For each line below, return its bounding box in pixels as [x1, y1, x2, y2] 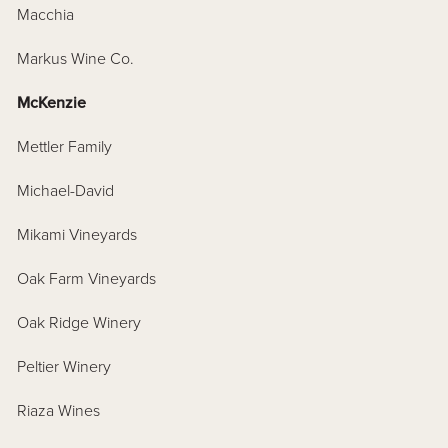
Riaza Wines [17, 401, 101, 422]
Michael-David [17, 181, 115, 202]
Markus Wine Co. [17, 49, 135, 70]
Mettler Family [17, 137, 113, 158]
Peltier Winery [17, 357, 112, 378]
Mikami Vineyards [17, 225, 138, 246]
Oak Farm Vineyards [17, 269, 157, 290]
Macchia [17, 5, 75, 26]
